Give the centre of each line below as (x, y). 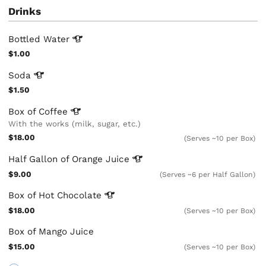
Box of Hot (33, 195)
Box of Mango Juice (51, 231)
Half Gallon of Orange (57, 159)
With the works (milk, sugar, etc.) (75, 123)
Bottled (26, 39)
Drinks (25, 11)
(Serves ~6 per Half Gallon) (207, 174)
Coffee (55, 111)
